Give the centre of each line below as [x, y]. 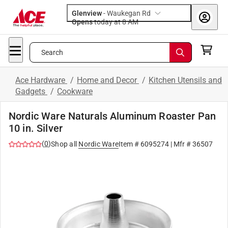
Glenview [87, 13]
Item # [130, 144]
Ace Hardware [41, 80]
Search [52, 52]
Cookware [75, 91]
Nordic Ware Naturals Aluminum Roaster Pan [112, 116]
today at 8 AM [133, 22]
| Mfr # [181, 144]
